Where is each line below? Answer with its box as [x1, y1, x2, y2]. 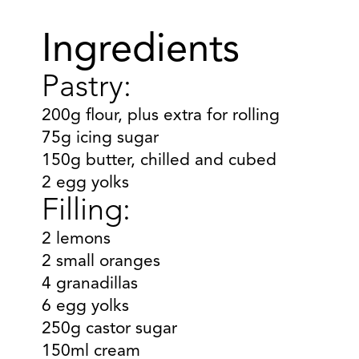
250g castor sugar [42, 321, 177, 337]
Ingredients [42, 31, 240, 71]
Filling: [42, 196, 131, 227]
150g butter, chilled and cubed [42, 152, 276, 169]
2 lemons [42, 231, 111, 248]
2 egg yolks [42, 175, 129, 192]
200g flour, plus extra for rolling [42, 107, 280, 124]
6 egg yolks [42, 298, 129, 315]
